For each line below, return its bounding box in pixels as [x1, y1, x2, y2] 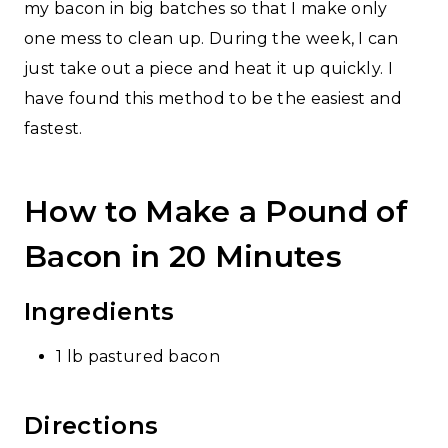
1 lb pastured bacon [56, 346, 221, 366]
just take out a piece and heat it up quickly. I [24, 58, 394, 78]
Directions [24, 410, 159, 440]
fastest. [24, 118, 83, 138]
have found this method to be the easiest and [24, 88, 403, 108]
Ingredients [24, 296, 175, 326]
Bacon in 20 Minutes [24, 237, 343, 275]
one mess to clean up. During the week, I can [24, 28, 399, 48]
